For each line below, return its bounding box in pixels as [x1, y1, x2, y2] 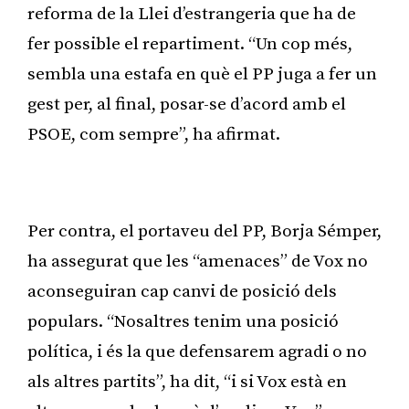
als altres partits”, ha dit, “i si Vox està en [27, 371, 347, 393]
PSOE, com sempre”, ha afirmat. [27, 123, 280, 145]
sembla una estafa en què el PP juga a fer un [27, 63, 377, 85]
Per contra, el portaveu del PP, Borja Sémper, [27, 220, 382, 242]
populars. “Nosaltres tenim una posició [27, 310, 339, 332]
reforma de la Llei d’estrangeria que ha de [27, 3, 356, 25]
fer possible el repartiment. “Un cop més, [27, 33, 352, 55]
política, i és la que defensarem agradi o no [27, 341, 367, 362]
